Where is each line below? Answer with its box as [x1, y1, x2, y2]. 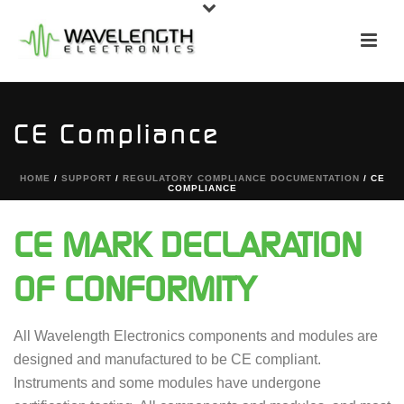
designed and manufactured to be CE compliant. [14, 352, 321, 367]
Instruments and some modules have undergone [14, 375, 321, 390]
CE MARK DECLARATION [14, 226, 362, 264]
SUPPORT [60, 173, 112, 183]
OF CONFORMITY [14, 271, 256, 308]
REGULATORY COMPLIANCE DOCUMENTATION [122, 173, 360, 183]
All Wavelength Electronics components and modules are [14, 328, 378, 344]
